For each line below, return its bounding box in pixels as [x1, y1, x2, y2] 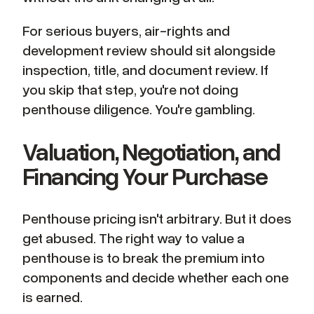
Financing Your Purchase [22, 161, 268, 191]
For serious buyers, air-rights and [22, 21, 230, 39]
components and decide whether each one [22, 268, 289, 286]
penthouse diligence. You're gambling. [22, 100, 255, 117]
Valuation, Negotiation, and [22, 136, 280, 167]
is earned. [22, 288, 83, 306]
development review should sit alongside [22, 41, 275, 58]
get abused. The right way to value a [22, 229, 245, 247]
